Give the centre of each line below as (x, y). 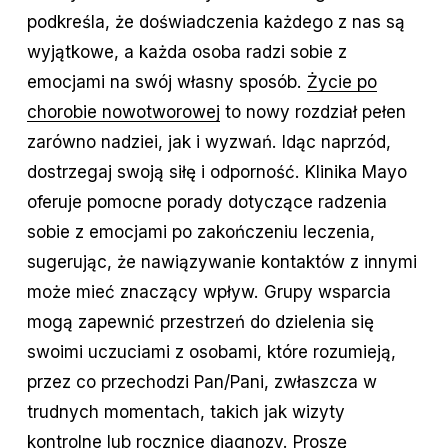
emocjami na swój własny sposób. (166, 82)
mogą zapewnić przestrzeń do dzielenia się (200, 322)
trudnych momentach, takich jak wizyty (185, 412)
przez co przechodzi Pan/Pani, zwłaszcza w (201, 382)
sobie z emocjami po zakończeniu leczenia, (200, 232)
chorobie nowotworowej (123, 112)
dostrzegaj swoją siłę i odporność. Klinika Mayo (216, 172)
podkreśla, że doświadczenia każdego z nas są (215, 22)
